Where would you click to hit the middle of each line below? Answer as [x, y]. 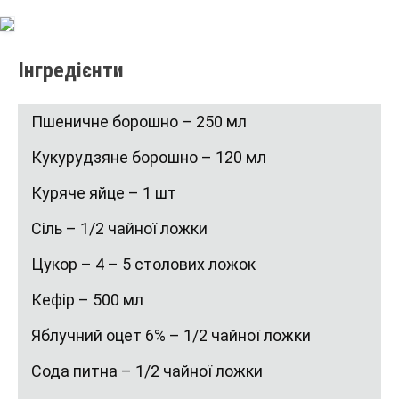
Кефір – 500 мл [87, 299]
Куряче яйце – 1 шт [104, 192]
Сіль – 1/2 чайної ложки [119, 228]
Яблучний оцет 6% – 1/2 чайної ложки [171, 335]
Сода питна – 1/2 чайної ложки [147, 370]
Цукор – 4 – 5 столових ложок [143, 264]
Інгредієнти [71, 70]
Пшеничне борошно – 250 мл [139, 121]
